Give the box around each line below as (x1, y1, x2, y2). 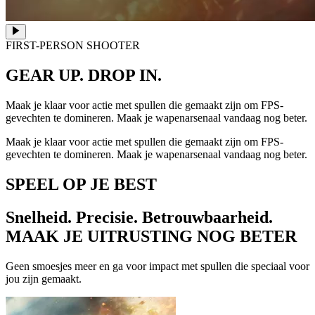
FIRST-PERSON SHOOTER (6, 39, 140, 52)
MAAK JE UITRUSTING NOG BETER (6, 226, 297, 245)
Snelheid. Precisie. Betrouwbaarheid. (6, 207, 273, 226)
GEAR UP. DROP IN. (6, 66, 162, 85)
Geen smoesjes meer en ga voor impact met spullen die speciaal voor (6, 259, 309, 272)
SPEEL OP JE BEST (6, 175, 157, 194)
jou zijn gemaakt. (6, 272, 82, 285)
